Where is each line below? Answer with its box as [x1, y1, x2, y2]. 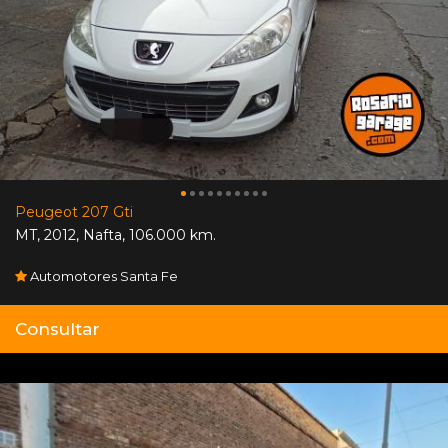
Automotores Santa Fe [27, 268, 178, 285]
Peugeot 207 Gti [15, 203, 133, 222]
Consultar [15, 319, 100, 340]
